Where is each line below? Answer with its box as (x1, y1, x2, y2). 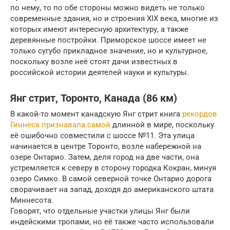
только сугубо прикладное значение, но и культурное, (10, 46, 207, 55)
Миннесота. (10, 195, 53, 205)
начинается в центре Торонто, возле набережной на (10, 141, 201, 151)
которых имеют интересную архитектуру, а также (10, 24, 188, 34)
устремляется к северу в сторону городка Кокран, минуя (10, 163, 216, 172)
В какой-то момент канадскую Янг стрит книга (10, 109, 182, 119)
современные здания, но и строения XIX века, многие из (10, 13, 218, 23)
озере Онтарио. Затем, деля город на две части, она (10, 152, 199, 162)
